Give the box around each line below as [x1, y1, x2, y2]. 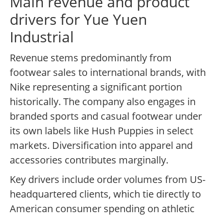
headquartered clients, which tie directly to [10, 187, 201, 201]
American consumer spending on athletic [10, 202, 195, 216]
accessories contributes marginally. [10, 153, 168, 167]
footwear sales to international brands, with [10, 66, 206, 79]
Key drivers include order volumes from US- [10, 173, 205, 186]
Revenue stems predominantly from [10, 51, 172, 65]
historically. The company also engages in [10, 95, 196, 109]
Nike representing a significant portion [10, 80, 182, 94]
